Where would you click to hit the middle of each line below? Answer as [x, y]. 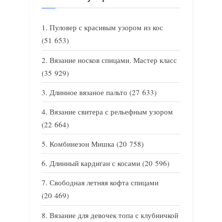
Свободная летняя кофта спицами [104, 183]
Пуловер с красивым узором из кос [106, 28]
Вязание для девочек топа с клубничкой [114, 215]
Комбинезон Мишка [82, 144]
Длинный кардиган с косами [95, 163]
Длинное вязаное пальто [88, 92]
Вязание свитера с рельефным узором [111, 111]
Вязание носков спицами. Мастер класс [113, 60]
